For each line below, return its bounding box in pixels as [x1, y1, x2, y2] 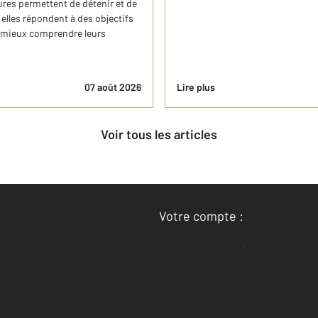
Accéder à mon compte [185, 238, 309, 254]
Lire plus [177, 81, 215, 93]
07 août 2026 [84, 81, 141, 93]
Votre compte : [159, 208, 243, 224]
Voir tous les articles [108, 126, 217, 142]
